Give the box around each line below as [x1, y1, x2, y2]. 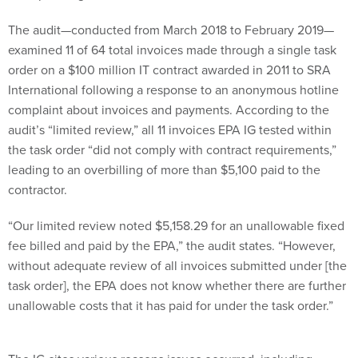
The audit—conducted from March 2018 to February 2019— [8, 20, 334, 38]
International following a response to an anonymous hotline [8, 80, 339, 98]
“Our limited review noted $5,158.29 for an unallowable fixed [8, 216, 344, 234]
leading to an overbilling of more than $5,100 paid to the [8, 160, 320, 178]
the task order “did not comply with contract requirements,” [8, 140, 336, 158]
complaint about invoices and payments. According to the [8, 100, 329, 118]
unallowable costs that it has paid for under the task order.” [8, 296, 333, 314]
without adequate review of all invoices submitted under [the [8, 256, 347, 274]
